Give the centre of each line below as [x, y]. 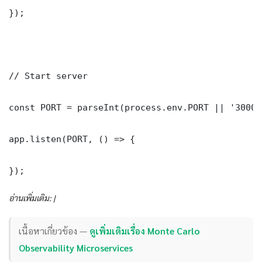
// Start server [48, 75]
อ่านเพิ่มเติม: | [32, 197]
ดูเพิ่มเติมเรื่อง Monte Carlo [145, 231]
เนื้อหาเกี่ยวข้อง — [54, 231]
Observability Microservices [76, 248]
